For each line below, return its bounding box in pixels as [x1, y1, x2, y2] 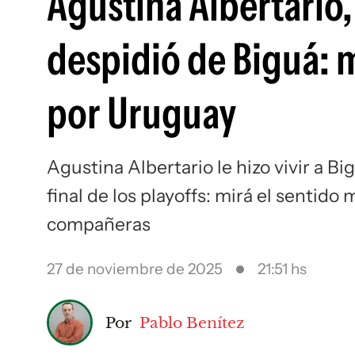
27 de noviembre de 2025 [47, 260, 223, 278]
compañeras [47, 213, 151, 235]
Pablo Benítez [139, 312, 245, 332]
